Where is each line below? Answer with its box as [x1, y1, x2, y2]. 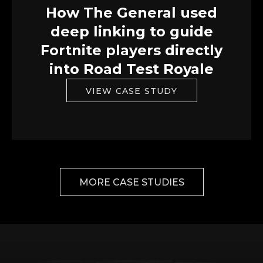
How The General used [46, 4, 217, 21]
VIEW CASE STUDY [85, 85, 178, 96]
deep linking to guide [50, 22, 213, 40]
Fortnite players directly [41, 41, 222, 59]
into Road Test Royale [49, 60, 214, 77]
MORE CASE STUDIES [79, 176, 184, 188]
